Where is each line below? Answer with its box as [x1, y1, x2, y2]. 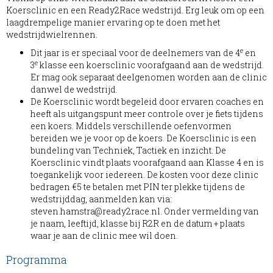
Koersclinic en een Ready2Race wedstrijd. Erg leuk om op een [6, 4, 264, 16]
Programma [6, 252, 67, 267]
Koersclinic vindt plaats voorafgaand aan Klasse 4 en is [30, 157, 264, 168]
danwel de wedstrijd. [30, 83, 118, 95]
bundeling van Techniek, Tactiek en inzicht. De [30, 144, 226, 156]
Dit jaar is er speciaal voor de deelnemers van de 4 [30, 47, 240, 58]
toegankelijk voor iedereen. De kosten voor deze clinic [30, 169, 258, 180]
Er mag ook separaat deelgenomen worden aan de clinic [30, 71, 267, 83]
